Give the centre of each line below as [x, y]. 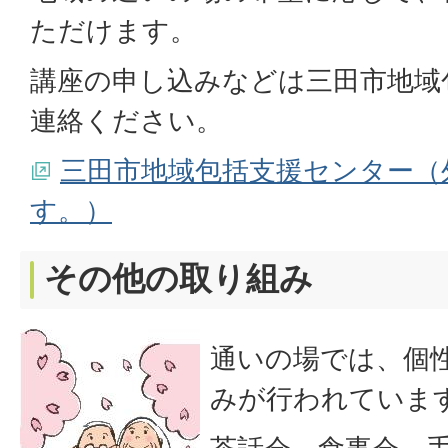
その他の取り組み [178, 278]
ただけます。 [113, 30]
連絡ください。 [126, 120]
